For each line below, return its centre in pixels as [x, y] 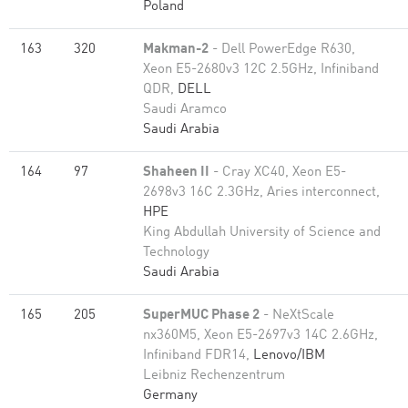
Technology [176, 253]
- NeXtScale [297, 316]
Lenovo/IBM [289, 356]
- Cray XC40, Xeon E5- [278, 173]
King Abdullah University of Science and [262, 233]
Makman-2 [176, 50]
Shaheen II [176, 173]
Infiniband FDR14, [198, 356]
